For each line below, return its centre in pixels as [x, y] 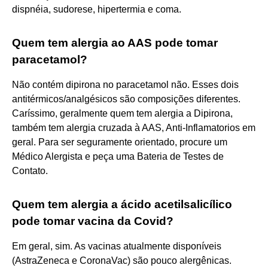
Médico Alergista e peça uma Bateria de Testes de [118, 156]
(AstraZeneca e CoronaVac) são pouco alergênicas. [122, 260]
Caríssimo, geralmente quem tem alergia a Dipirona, [122, 113]
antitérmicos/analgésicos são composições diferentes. [126, 99]
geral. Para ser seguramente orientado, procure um [120, 142]
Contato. [30, 170]
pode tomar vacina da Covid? [93, 221]
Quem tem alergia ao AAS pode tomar [115, 42]
